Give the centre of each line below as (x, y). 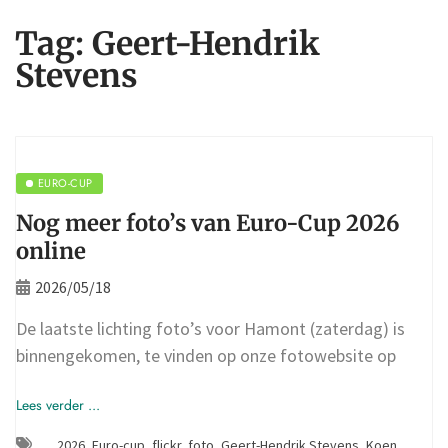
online (51, 250)
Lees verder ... (58, 404)
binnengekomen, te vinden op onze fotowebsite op (206, 355)
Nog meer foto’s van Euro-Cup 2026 (208, 222)
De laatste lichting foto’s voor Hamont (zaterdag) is (210, 328)
